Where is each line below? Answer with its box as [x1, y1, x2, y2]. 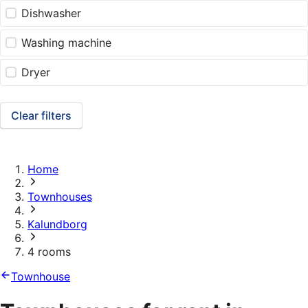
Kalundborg [27, 217, 87, 232]
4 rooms [27, 245, 71, 259]
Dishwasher [21, 6, 82, 21]
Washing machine [21, 36, 112, 50]
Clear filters [11, 109, 71, 123]
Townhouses [27, 190, 92, 204]
